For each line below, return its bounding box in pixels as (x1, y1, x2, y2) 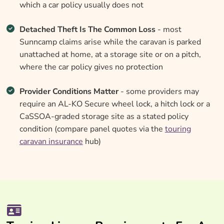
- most (155, 24, 181, 35)
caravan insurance (19, 136, 83, 147)
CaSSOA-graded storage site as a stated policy (19, 111, 188, 122)
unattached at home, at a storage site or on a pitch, (19, 49, 201, 60)
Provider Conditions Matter (19, 86, 118, 97)
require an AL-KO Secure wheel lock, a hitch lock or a (19, 98, 210, 110)
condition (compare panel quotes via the (19, 123, 165, 135)
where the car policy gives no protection (19, 61, 163, 73)
